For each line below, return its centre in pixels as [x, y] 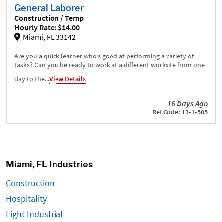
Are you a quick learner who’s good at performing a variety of [104, 56]
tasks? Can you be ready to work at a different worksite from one [110, 65]
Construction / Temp [49, 18]
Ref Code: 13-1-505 [180, 112]
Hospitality [26, 198]
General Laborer [49, 8]
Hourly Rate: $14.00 [47, 27]
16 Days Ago [188, 103]
